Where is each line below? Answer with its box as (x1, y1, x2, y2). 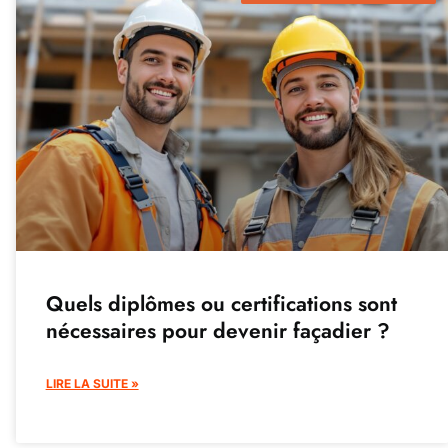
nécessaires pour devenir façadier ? (45, 316, 390, 347)
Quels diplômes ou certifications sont (45, 289, 397, 320)
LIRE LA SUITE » (45, 376, 139, 392)
